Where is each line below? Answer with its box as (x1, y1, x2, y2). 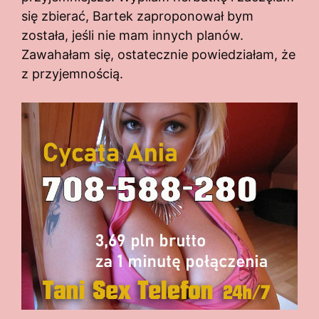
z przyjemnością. (21, 66, 123, 81)
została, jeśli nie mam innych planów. (21, 27, 244, 43)
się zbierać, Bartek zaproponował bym (21, 8, 253, 23)
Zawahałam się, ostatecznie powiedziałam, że (21, 46, 296, 62)
